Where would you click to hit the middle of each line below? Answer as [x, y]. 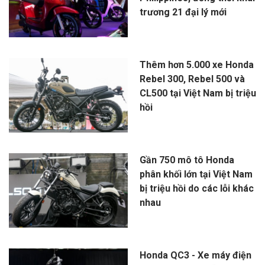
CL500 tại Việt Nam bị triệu [198, 93]
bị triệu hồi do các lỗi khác [196, 189]
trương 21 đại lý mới [183, 12]
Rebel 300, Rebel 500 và [192, 79]
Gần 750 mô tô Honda [187, 160]
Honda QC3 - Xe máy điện [195, 256]
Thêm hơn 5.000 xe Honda [196, 65]
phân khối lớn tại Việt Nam [196, 174]
